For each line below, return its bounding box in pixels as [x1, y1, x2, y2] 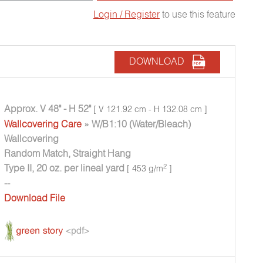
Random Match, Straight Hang [4, 147, 131, 160]
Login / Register [93, 8, 160, 21]
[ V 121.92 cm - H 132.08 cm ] [91, 104, 208, 115]
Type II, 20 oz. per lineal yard [4, 162, 125, 174]
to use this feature [159, 8, 235, 21]
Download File [4, 192, 66, 204]
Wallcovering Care [4, 118, 82, 130]
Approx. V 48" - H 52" [4, 103, 92, 115]
